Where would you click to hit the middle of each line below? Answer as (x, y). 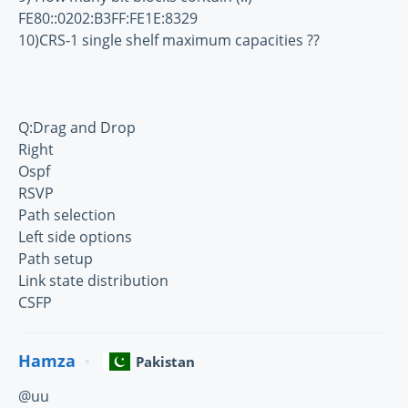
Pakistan (165, 361)
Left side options (75, 236)
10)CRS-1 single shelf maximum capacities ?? (169, 40)
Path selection (67, 214)
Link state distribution (93, 280)
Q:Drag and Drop (77, 127)
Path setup (56, 258)
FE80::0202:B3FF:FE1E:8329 (108, 18)
